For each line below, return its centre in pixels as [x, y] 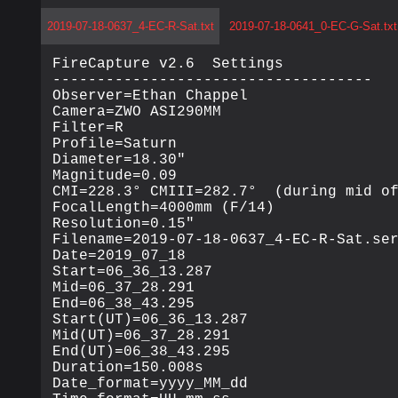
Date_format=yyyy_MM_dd [151, 383]
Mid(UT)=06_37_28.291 [142, 335]
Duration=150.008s [128, 367]
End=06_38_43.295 [124, 303]
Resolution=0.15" [124, 223]
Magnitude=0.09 [115, 175]
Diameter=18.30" [119, 159]
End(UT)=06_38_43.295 [142, 351]
